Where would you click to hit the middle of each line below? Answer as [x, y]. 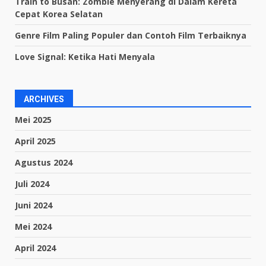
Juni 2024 [34, 205]
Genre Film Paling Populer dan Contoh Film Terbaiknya [131, 35]
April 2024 [35, 248]
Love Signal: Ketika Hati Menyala [85, 56]
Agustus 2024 [44, 162]
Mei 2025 [33, 119]
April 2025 [35, 141]
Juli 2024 [32, 183]
